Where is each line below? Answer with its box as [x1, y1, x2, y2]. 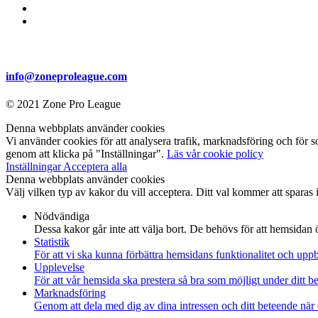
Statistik [34, 236, 70, 248]
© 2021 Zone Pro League [6, 98, 121, 111]
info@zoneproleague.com [6, 70, 127, 83]
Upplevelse [34, 261, 84, 274]
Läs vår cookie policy [167, 148, 263, 160]
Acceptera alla [63, 160, 127, 173]
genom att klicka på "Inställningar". [6, 148, 167, 160]
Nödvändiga [34, 210, 89, 223]
